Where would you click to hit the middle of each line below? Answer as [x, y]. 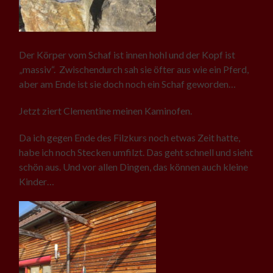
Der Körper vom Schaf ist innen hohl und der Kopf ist [127, 54]
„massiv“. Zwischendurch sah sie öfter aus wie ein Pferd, [134, 69]
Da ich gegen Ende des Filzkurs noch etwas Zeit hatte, [130, 137]
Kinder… [37, 181]
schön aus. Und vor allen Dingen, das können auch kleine [134, 166]
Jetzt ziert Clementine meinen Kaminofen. [106, 110]
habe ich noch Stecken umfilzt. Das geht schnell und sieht [136, 152]
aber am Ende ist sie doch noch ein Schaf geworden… [128, 83]
